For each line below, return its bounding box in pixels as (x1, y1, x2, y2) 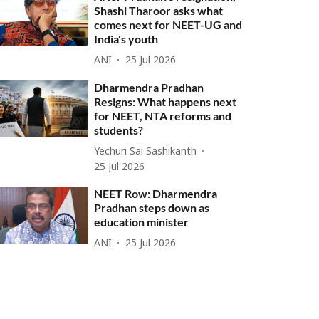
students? (94, 123, 144, 137)
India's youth (94, 32, 159, 46)
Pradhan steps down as (94, 201, 210, 214)
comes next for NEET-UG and (94, 18, 243, 31)
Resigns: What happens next (94, 95, 237, 108)
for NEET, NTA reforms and (94, 109, 232, 122)
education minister (94, 215, 189, 229)
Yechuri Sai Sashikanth (94, 145, 197, 158)
